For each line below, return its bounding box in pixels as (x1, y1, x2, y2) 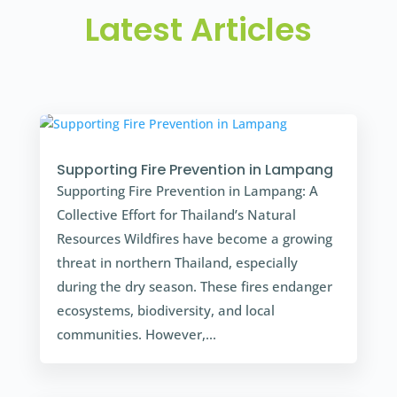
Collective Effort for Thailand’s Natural (56, 205, 296, 223)
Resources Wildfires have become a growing (56, 229, 332, 247)
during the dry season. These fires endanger (56, 276, 332, 295)
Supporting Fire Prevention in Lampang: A (56, 181, 318, 199)
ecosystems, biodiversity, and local (56, 300, 275, 319)
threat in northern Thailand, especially (56, 253, 298, 271)
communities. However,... (56, 324, 216, 343)
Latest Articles (84, 6, 312, 52)
